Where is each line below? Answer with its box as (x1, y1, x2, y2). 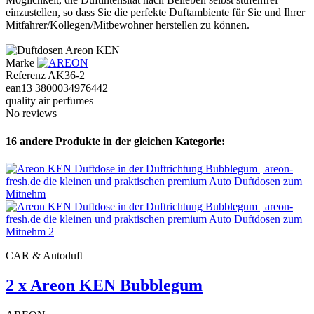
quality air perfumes (6, 95, 93, 107)
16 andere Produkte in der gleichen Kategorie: (6, 135, 225, 147)
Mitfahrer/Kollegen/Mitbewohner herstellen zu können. (6, 19, 250, 32)
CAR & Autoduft (6, 249, 83, 261)
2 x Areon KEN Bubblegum (6, 275, 203, 294)
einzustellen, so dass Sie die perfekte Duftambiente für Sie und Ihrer (6, 6, 305, 19)
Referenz (6, 69, 48, 82)
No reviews (6, 107, 57, 120)
